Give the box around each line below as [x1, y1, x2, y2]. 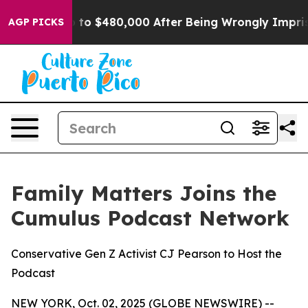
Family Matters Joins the [11, 180, 276, 206]
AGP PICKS [8, 16, 64, 28]
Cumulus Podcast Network [11, 205, 289, 231]
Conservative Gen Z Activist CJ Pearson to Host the [11, 247, 282, 261]
